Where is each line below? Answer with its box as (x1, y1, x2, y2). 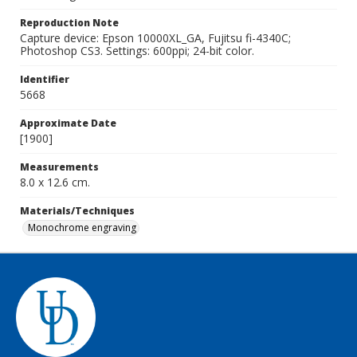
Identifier (20, 73, 69, 86)
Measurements (20, 160, 99, 174)
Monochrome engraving (28, 221, 136, 234)
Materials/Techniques (20, 204, 135, 218)
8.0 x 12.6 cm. (20, 175, 90, 190)
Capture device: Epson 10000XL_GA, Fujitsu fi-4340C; (20, 30, 291, 45)
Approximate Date (20, 116, 116, 130)
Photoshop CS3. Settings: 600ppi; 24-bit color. (20, 43, 254, 58)
